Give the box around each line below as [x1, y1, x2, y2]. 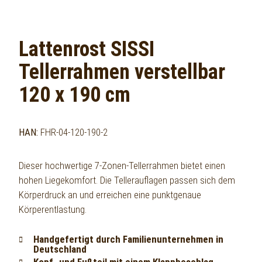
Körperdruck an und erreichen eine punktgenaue [19, 188, 201, 201]
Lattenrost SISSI [19, 36, 154, 61]
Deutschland [33, 243, 87, 255]
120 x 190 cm [19, 82, 130, 107]
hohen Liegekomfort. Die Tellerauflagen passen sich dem [19, 174, 235, 186]
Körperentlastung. [19, 203, 87, 215]
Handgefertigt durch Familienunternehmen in [33, 233, 223, 245]
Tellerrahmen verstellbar [19, 59, 225, 84]
